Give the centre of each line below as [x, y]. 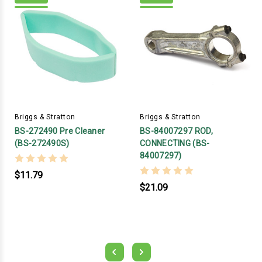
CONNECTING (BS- [175, 143]
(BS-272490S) [42, 143]
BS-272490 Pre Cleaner [60, 131]
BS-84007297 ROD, [176, 131]
